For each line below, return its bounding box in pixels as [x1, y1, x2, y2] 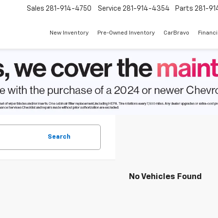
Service [98, 5, 121, 13]
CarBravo [163, 30, 189, 36]
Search [48, 134, 71, 141]
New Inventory [50, 30, 89, 36]
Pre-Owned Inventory [97, 30, 155, 36]
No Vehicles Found [129, 173, 202, 182]
